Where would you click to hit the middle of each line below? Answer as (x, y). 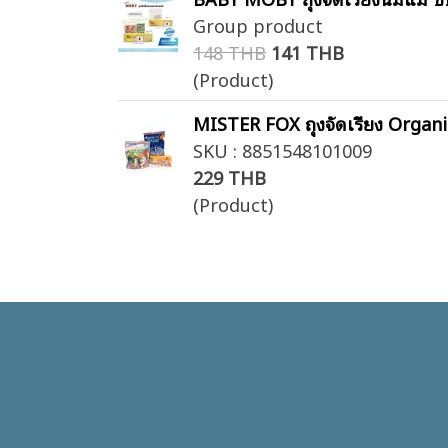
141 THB (307, 51)
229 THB (229, 176)
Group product (258, 24)
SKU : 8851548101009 (282, 149)
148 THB (229, 51)
